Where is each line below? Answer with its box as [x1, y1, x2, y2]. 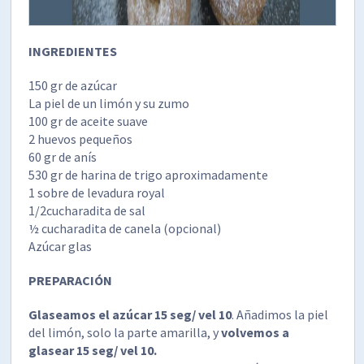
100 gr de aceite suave [28, 112, 149, 129]
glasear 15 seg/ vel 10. [28, 341, 158, 358]
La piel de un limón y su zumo [28, 94, 190, 111]
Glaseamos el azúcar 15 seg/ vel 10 [28, 305, 232, 323]
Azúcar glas [28, 237, 93, 254]
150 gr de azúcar [28, 76, 118, 93]
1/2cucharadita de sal [28, 201, 146, 219]
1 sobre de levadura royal [28, 184, 166, 201]
